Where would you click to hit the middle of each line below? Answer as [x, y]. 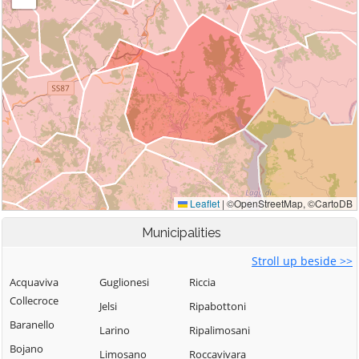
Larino [115, 330]
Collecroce [34, 301]
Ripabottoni [218, 306]
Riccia [202, 282]
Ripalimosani [220, 330]
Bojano [26, 349]
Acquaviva [34, 282]
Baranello [32, 325]
